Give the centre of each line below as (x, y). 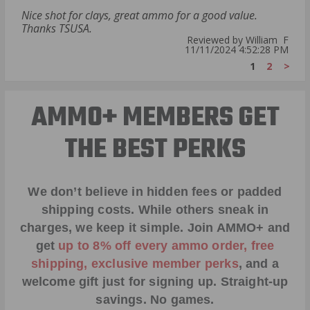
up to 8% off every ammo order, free (166, 245)
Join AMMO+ (226, 227)
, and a (258, 263)
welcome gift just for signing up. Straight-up (155, 281)
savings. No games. (155, 299)
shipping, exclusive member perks (135, 263)
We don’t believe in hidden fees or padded (155, 191)
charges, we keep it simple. (103, 227)
